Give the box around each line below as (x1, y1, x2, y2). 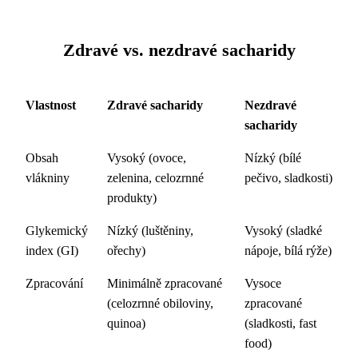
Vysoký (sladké (245, 224, 322, 237)
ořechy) (107, 244, 145, 257)
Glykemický (26, 224, 88, 237)
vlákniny (26, 171, 70, 185)
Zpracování (26, 276, 83, 290)
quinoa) (107, 316, 145, 330)
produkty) (107, 191, 157, 205)
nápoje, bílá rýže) (245, 244, 332, 257)
